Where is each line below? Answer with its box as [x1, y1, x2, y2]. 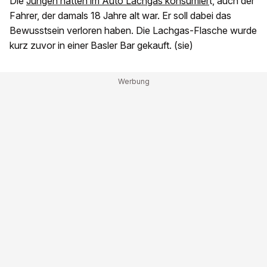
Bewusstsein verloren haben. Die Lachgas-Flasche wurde [10, 24, 257, 37]
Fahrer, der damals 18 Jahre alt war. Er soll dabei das [10, 10, 231, 22]
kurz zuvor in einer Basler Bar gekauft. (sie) [10, 39, 193, 52]
